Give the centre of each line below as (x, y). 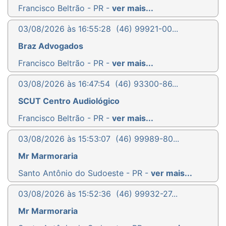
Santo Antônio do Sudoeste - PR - (84, 173)
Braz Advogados (51, 46)
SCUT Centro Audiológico (69, 101)
